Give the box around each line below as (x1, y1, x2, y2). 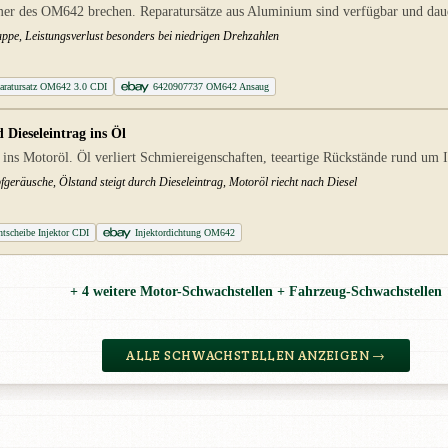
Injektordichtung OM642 (135, 227, 236, 239)
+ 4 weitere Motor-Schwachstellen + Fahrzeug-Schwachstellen (70, 283, 442, 299)
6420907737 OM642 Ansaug (153, 81, 270, 93)
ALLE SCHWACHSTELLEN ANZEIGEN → (126, 347, 386, 365)
